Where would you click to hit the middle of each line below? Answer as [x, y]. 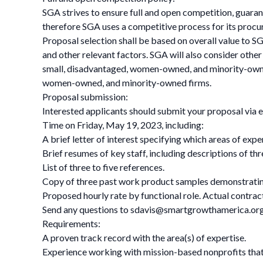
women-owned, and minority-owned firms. [127, 82]
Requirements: [71, 223]
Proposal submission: [85, 97]
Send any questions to [86, 209]
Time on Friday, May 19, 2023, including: [123, 125]
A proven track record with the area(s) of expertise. [144, 237]
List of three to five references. [103, 167]
